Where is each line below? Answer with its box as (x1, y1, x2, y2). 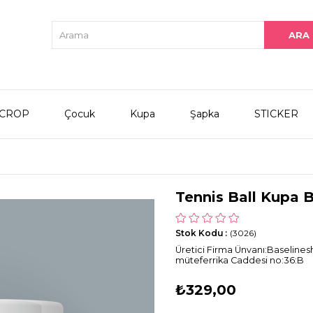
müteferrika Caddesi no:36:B (175, 254, 304, 265)
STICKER (254, 107, 298, 120)
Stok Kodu (175, 227, 224, 238)
